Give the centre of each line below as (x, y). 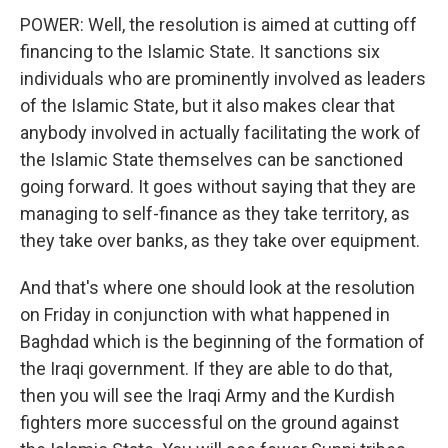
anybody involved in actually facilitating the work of (220, 132)
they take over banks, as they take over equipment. (220, 240)
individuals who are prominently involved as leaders (223, 78)
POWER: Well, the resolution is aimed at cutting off (218, 24)
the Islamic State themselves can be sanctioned (211, 159)
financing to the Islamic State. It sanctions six (200, 51)
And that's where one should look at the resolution (217, 287)
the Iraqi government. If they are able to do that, (206, 368)
